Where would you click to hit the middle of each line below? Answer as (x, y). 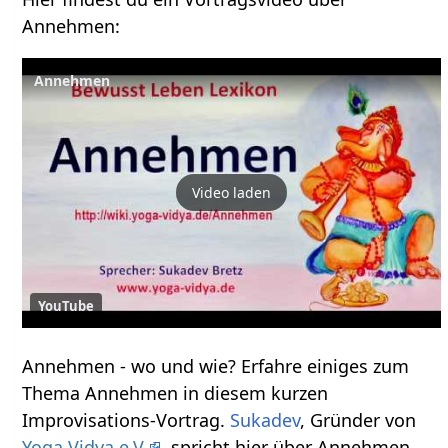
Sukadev (265, 419)
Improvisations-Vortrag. (126, 419)
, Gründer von (358, 419)
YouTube (66, 305)
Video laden (232, 193)
